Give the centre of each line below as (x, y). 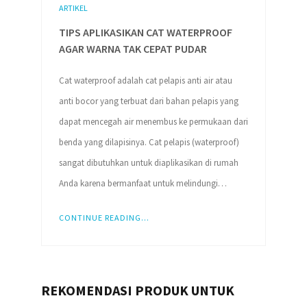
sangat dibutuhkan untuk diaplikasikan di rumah (148, 162)
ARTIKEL (73, 8)
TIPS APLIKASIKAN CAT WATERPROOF (145, 32)
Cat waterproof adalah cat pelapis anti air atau (145, 80)
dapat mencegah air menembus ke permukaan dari (153, 121)
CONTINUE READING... (104, 217)
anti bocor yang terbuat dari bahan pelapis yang (148, 101)
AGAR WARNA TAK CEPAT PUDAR (133, 48)
